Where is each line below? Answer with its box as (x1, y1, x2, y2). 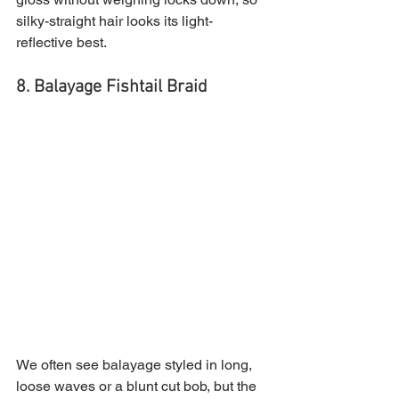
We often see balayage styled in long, (16, 356, 256, 374)
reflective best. (16, 34, 107, 52)
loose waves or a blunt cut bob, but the (16, 378, 260, 395)
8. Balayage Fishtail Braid (16, 77, 208, 99)
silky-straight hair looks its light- (16, 12, 213, 30)
